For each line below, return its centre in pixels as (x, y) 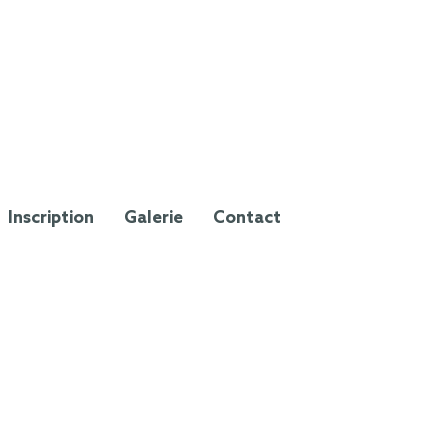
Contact (247, 218)
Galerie (153, 218)
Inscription (51, 218)
